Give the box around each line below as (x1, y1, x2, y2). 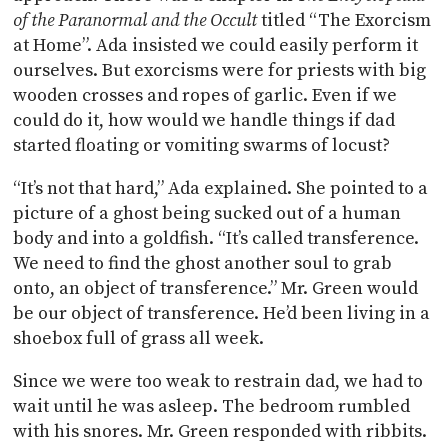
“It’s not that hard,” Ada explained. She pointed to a (13, 176, 429, 200)
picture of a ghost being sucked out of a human (13, 201, 402, 225)
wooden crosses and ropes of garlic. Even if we (13, 83, 398, 107)
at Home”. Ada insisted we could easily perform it (13, 33, 419, 57)
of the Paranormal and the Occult (13, 8, 262, 32)
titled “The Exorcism (261, 8, 432, 32)
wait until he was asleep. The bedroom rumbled (13, 394, 411, 418)
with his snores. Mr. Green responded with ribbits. (13, 419, 428, 443)
